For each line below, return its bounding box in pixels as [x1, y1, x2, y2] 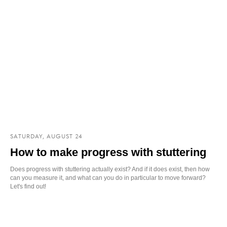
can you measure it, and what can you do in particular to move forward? [10, 174, 206, 182]
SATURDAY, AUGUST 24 [10, 133, 83, 140]
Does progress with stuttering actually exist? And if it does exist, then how [10, 166, 210, 173]
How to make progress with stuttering [10, 146, 206, 159]
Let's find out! [10, 183, 46, 191]
